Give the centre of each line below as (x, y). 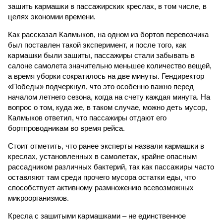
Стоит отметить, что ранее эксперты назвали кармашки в (106, 146)
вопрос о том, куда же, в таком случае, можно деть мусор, (108, 107)
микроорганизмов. (38, 198)
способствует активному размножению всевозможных (101, 188)
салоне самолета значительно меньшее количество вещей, (110, 66)
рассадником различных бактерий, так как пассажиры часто (111, 167)
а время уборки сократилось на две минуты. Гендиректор (106, 76)
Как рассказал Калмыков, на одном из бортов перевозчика (108, 34)
